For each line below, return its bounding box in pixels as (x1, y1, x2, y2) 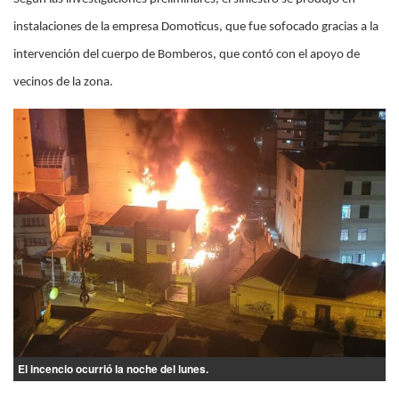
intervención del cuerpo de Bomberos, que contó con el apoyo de (13, 48, 360, 61)
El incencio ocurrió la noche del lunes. (18, 360, 208, 377)
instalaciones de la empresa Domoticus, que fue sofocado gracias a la (13, 20, 379, 34)
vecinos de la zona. (13, 76, 113, 89)
